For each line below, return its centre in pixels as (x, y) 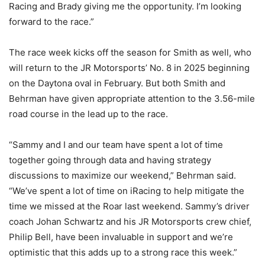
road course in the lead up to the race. (88, 114)
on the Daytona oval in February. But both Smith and (117, 83)
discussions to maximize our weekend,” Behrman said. (122, 176)
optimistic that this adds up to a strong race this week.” (123, 253)
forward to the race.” (51, 22)
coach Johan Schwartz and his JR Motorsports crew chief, (130, 222)
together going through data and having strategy (110, 160)
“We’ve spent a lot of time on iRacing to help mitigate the (127, 191)
